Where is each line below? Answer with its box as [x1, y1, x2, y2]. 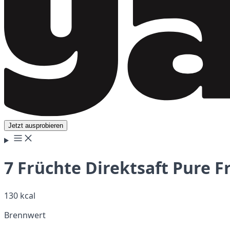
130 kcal [4, 189, 35, 201]
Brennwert [4, 209, 46, 221]
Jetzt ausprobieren [8, 122, 63, 129]
